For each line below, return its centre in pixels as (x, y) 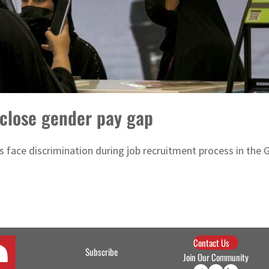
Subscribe (101, 252)
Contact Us (212, 243)
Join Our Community (216, 257)
